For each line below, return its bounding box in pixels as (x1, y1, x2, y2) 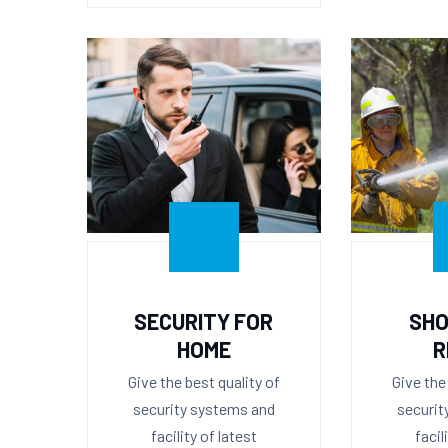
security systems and (132, 398, 275, 418)
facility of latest (150, 425, 257, 445)
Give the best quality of (127, 371, 280, 391)
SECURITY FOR (134, 307, 274, 334)
